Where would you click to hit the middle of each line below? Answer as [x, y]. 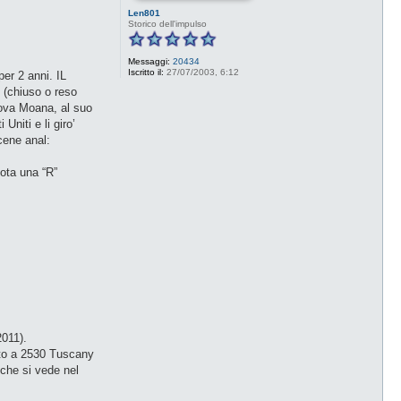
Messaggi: [149, 61]
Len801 [144, 13]
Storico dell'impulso [167, 23]
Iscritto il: [145, 72]
